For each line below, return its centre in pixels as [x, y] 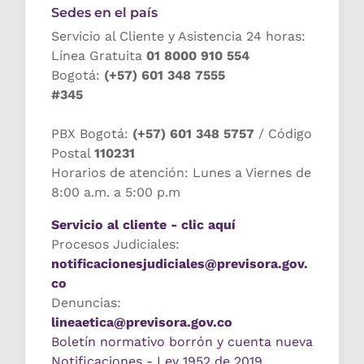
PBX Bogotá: [92, 134]
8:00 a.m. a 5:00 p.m [116, 193]
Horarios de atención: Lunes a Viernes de [181, 173]
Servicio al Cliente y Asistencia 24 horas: [178, 37]
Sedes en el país [104, 13]
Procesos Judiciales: [115, 245]
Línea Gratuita [99, 56]
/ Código [283, 134]
